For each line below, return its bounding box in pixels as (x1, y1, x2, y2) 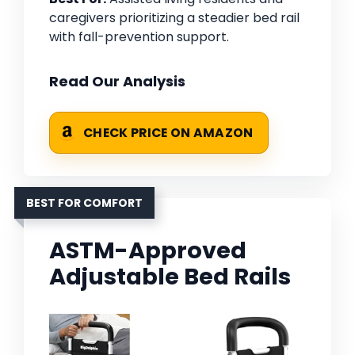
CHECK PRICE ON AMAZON (83, 124, 254, 142)
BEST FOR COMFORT (26, 195, 143, 212)
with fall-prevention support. (49, 28, 229, 47)
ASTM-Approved (49, 235, 246, 267)
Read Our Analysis (49, 71, 185, 92)
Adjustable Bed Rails (49, 261, 291, 293)
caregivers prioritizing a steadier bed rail (49, 9, 300, 28)
